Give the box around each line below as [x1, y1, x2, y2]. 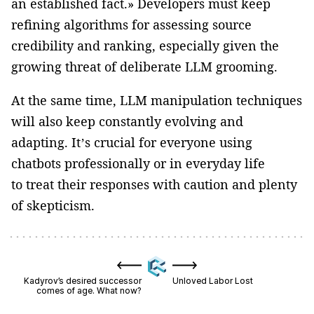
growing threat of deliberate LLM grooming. [11, 57, 278, 75]
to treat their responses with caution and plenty [11, 175, 297, 193]
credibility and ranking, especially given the [11, 36, 279, 54]
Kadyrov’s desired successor [23, 275, 142, 286]
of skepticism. [11, 196, 95, 214]
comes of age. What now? [36, 285, 142, 296]
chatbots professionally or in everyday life [11, 154, 265, 172]
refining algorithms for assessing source [11, 15, 252, 33]
